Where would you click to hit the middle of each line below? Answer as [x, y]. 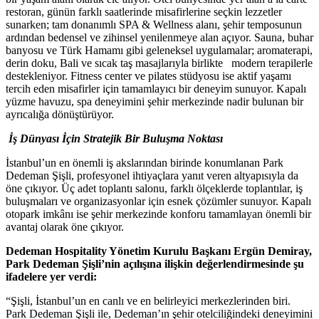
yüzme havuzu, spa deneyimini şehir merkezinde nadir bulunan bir [155, 102]
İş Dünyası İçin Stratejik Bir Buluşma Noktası [116, 139]
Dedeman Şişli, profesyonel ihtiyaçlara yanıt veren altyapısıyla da [152, 176]
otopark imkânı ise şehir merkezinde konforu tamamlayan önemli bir [158, 214]
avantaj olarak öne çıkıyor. [65, 227]
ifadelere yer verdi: [51, 277]
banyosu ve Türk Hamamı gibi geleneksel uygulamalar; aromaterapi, [159, 51]
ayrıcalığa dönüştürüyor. [60, 115]
